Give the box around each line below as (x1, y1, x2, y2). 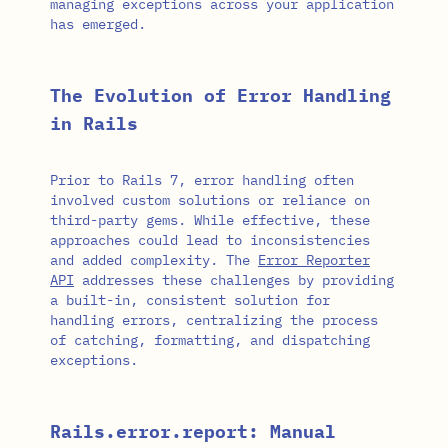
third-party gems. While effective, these (50, 210, 370, 229)
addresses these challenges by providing (74, 270, 394, 289)
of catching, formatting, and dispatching (50, 330, 370, 349)
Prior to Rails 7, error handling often (50, 170, 354, 189)
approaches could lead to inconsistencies (50, 230, 370, 249)
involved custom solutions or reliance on (50, 190, 370, 209)
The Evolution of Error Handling (50, 83, 391, 107)
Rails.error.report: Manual (50, 419, 336, 443)
